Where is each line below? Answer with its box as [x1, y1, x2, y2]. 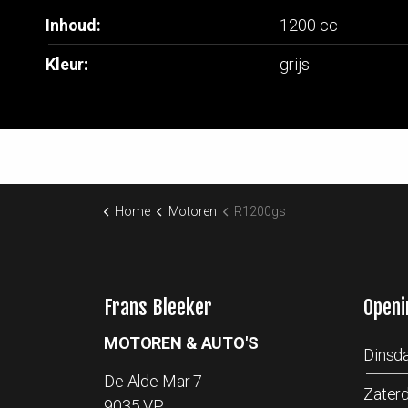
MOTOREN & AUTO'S [104, 333, 259, 353]
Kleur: [46, 55, 89, 75]
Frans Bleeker [104, 295, 212, 321]
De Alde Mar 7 [104, 372, 203, 392]
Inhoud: [46, 15, 101, 36]
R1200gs [234, 204, 286, 219]
